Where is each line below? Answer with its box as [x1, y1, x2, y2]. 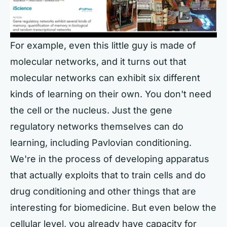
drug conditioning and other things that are [10, 185, 196, 197]
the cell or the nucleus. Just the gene [10, 104, 172, 116]
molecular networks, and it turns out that [10, 56, 186, 67]
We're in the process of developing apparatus [10, 153, 209, 164]
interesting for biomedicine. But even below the [10, 202, 216, 213]
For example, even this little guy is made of [10, 40, 196, 51]
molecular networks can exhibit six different [10, 72, 200, 83]
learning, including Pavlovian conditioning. [10, 137, 192, 148]
